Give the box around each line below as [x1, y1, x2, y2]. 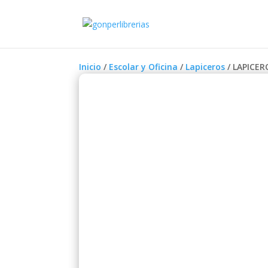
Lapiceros [185, 61, 225, 72]
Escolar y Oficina [109, 61, 178, 72]
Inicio [79, 61, 101, 72]
